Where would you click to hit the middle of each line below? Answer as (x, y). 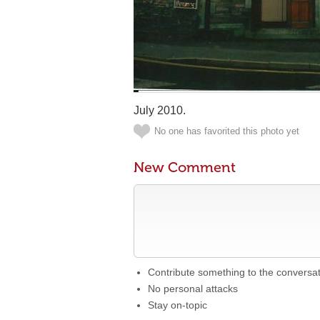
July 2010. (160, 110)
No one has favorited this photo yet (227, 131)
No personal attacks (193, 289)
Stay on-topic (177, 305)
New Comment (185, 167)
